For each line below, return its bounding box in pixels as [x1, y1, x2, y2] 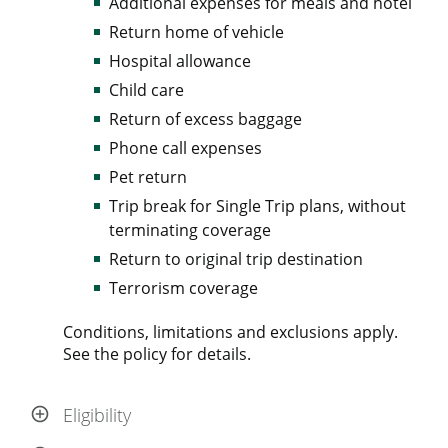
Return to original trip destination [109, 248, 363, 270]
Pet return [109, 166, 187, 188]
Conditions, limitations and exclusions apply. [63, 321, 398, 343]
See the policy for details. [63, 343, 251, 365]
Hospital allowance [109, 50, 251, 72]
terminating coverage [109, 219, 271, 241]
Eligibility [63, 403, 131, 427]
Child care [109, 79, 184, 101]
